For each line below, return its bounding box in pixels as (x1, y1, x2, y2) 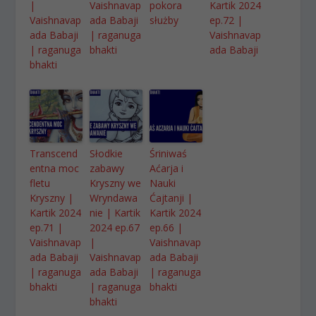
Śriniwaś (150, 146, 188, 160)
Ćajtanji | (150, 190, 193, 205)
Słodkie (90, 146, 123, 160)
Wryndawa (90, 190, 138, 205)
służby (150, 13, 179, 27)
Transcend (30, 146, 78, 160)
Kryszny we (90, 176, 142, 190)
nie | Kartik (90, 205, 141, 219)
